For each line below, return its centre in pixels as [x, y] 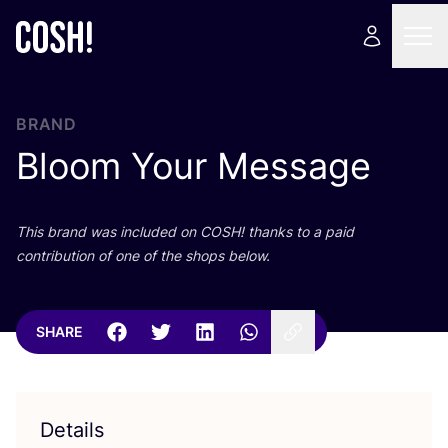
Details [72, 430]
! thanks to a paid [297, 231]
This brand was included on [108, 231]
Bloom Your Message [193, 166]
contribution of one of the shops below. [143, 255]
